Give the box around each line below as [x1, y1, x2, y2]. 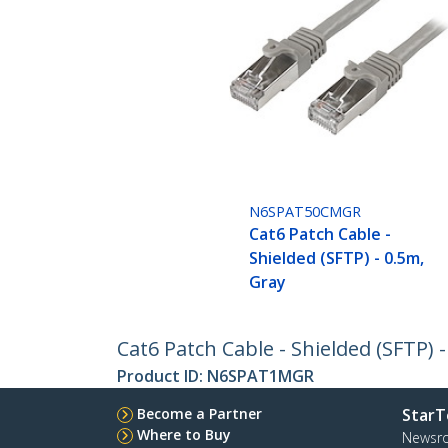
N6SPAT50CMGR [249, 202, 362, 222]
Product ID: [117, 365, 207, 388]
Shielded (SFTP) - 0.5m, [249, 247, 425, 270]
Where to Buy [137, 425, 231, 445]
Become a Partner [137, 404, 262, 424]
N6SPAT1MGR [207, 365, 314, 388]
